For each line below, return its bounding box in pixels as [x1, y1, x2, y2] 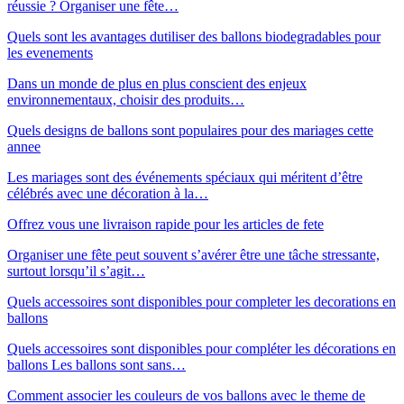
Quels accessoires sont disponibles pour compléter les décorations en [7, 340, 396, 356]
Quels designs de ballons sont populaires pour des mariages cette [7, 122, 373, 138]
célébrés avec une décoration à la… [7, 185, 208, 201]
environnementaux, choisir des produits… [7, 91, 244, 107]
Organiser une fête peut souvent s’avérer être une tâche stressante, [7, 246, 380, 262]
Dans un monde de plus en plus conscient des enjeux [7, 75, 307, 91]
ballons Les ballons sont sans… [7, 356, 186, 372]
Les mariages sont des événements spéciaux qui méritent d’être [7, 169, 363, 185]
